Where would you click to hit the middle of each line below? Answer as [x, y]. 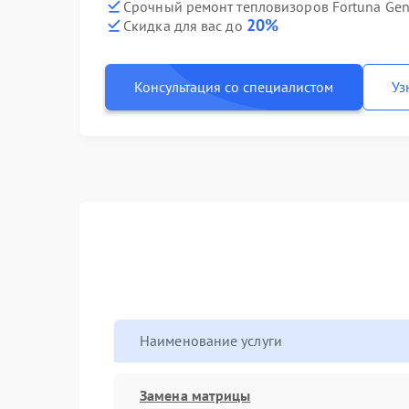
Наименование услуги [211, 341]
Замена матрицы [195, 395]
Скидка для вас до [185, 26]
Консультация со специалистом [234, 87]
